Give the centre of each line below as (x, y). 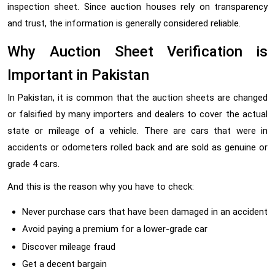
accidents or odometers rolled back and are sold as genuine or (137, 147)
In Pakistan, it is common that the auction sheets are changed (137, 97)
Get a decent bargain (64, 264)
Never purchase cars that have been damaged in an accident (145, 211)
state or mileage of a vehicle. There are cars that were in (137, 130)
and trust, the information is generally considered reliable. (124, 23)
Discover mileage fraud (69, 246)
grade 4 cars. (33, 164)
